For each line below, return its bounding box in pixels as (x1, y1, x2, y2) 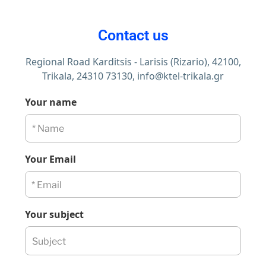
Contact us (97, 26, 169, 44)
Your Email (25, 153, 76, 166)
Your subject (25, 208, 84, 221)
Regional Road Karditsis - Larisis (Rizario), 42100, (25, 55, 241, 68)
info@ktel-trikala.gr (137, 69, 224, 83)
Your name (25, 95, 77, 109)
